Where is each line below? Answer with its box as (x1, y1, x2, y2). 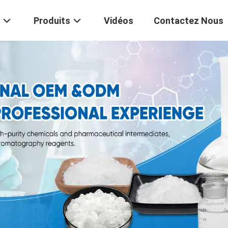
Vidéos (104, 15, 133, 26)
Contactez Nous (154, 15, 223, 26)
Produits (34, 15, 70, 26)
